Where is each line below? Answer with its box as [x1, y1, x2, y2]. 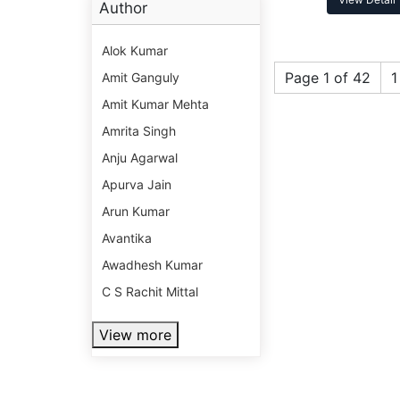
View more [99, 326, 171, 345]
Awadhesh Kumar [102, 257, 203, 273]
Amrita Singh [102, 123, 176, 139]
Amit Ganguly [102, 70, 179, 86]
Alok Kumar [102, 43, 168, 59]
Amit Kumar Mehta [102, 96, 209, 112]
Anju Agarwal [102, 150, 178, 166]
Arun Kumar [102, 204, 170, 220]
